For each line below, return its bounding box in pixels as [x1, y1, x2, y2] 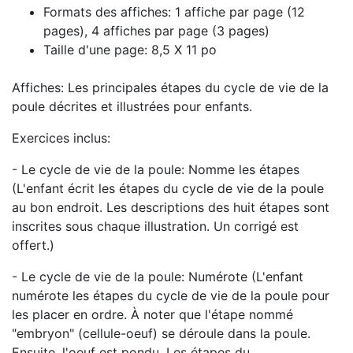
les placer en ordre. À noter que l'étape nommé [12, 306, 293, 322]
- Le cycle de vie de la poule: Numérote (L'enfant [12, 268, 303, 284]
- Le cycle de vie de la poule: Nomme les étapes [12, 161, 299, 177]
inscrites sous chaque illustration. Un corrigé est [12, 217, 299, 234]
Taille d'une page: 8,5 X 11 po [43, 41, 217, 58]
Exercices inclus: [12, 129, 110, 146]
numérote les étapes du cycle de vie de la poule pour [12, 287, 329, 303]
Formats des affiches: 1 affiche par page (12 [43, 3, 305, 20]
